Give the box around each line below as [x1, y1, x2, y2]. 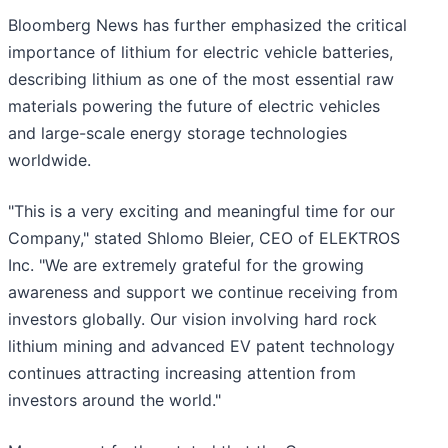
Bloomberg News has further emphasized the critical [8, 15, 407, 36]
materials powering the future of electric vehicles [8, 96, 380, 117]
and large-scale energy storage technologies [8, 123, 347, 144]
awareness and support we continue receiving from [8, 282, 398, 303]
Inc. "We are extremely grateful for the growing [8, 255, 364, 276]
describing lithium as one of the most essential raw [8, 69, 394, 90]
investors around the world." [8, 390, 221, 411]
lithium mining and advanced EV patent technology [8, 336, 395, 357]
